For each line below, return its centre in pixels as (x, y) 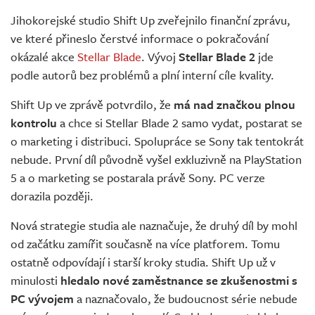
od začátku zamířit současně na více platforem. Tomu (145, 244)
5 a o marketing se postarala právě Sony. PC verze (138, 178)
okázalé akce (44, 57)
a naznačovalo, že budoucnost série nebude (186, 299)
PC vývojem (42, 299)
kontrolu (34, 123)
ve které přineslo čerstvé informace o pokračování (140, 39)
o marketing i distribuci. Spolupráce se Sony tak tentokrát (157, 141)
